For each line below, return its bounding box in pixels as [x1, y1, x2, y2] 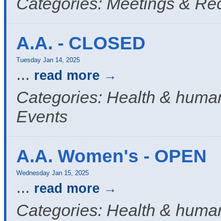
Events [16, 108, 68, 126]
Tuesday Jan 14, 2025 [16, 57, 80, 64]
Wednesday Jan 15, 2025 [16, 170, 89, 177]
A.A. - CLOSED [16, 33, 146, 53]
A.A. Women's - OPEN [16, 146, 207, 166]
